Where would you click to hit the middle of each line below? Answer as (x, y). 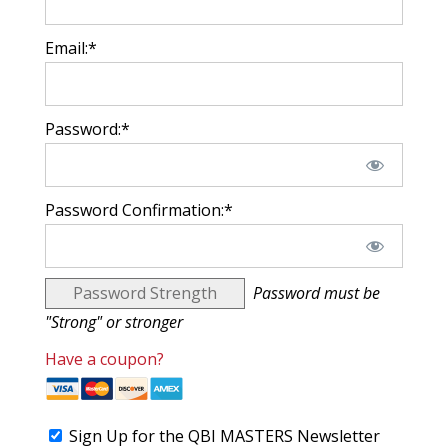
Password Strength (144, 293)
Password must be (316, 293)
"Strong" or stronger (113, 322)
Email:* (70, 48)
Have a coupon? (104, 359)
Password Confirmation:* (138, 210)
